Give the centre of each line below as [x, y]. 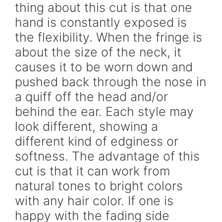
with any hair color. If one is [94, 201]
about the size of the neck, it [98, 52]
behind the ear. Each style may [104, 111]
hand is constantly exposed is [101, 22]
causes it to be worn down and [104, 67]
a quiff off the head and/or [91, 97]
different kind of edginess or [97, 141]
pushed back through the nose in [111, 82]
